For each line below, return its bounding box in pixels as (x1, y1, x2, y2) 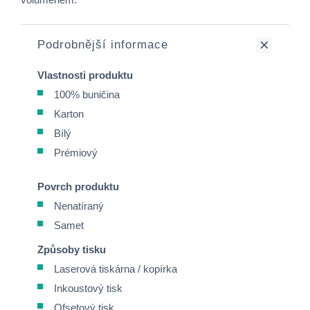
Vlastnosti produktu (37, 69, 133, 81)
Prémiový (54, 147, 98, 158)
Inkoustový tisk (54, 282, 122, 294)
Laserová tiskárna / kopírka (54, 263, 177, 275)
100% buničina (54, 89, 120, 100)
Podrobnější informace (37, 38, 168, 51)
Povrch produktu (37, 181, 119, 192)
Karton (54, 108, 84, 120)
